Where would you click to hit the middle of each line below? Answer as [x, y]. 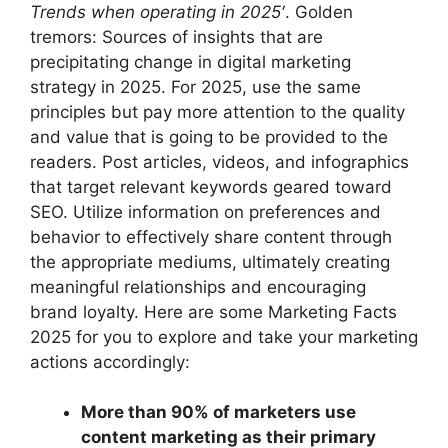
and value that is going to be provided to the [209, 136]
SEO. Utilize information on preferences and [205, 211]
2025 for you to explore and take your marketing [224, 336]
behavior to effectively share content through [211, 236]
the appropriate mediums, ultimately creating [210, 261]
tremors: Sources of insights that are [176, 36]
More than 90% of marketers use [218, 412]
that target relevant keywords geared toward [211, 186]
